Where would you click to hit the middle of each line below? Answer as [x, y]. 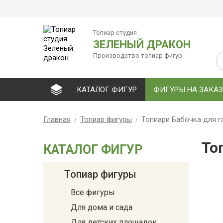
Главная [57, 119]
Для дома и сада [102, 207]
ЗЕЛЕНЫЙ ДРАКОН [142, 44]
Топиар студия [115, 32]
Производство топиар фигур [138, 55]
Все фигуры [93, 192]
